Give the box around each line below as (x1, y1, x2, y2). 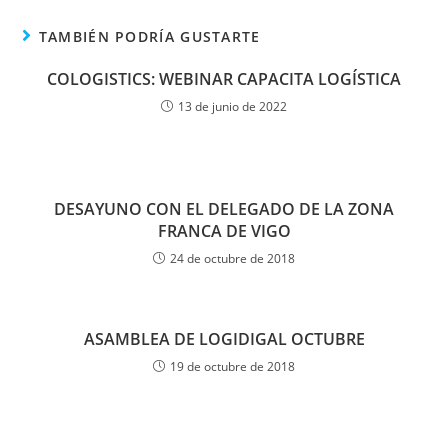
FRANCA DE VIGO (157, 220, 291, 242)
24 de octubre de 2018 (170, 250, 295, 267)
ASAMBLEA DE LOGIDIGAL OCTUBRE (83, 328, 365, 350)
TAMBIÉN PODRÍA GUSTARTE (38, 27, 261, 46)
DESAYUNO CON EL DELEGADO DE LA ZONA (54, 198, 394, 220)
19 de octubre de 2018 (170, 358, 295, 375)
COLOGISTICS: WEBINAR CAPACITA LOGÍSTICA (47, 68, 401, 90)
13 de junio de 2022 (178, 98, 287, 115)
